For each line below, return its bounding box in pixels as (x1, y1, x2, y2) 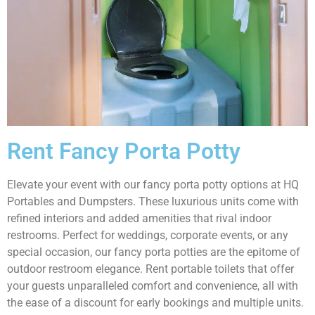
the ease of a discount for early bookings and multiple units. (7, 296, 304, 310)
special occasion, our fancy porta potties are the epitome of (7, 245, 300, 259)
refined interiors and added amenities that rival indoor (7, 212, 271, 226)
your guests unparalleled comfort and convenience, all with (7, 279, 298, 293)
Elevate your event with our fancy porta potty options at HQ (7, 178, 299, 192)
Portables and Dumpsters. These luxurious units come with (7, 195, 299, 209)
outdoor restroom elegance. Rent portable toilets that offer (7, 262, 294, 276)
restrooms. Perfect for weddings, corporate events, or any (7, 229, 288, 243)
